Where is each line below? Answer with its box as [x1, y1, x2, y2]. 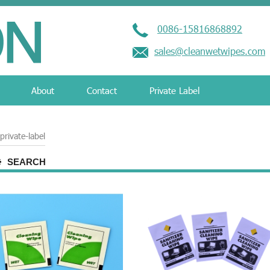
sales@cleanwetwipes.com [154, 45, 265, 57]
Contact [87, 85, 117, 96]
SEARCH [7, 157, 46, 167]
